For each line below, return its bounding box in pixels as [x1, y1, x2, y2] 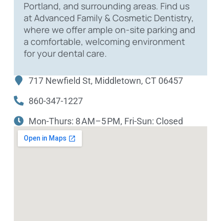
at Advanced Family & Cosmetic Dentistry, [24, 11, 194, 24]
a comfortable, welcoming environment [24, 35, 185, 47]
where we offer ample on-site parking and [24, 23, 195, 36]
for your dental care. [24, 47, 107, 59]
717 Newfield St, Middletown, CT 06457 [29, 75, 183, 86]
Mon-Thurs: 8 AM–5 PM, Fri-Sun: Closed [29, 115, 183, 126]
